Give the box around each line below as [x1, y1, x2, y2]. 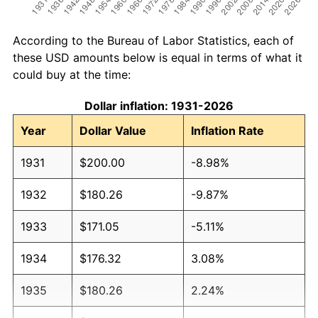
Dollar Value [79, 123, 146, 138]
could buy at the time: [13, 67, 131, 82]
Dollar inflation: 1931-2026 [84, 98, 234, 113]
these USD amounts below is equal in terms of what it [13, 50, 302, 65]
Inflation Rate [191, 123, 264, 138]
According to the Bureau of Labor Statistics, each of [13, 33, 294, 48]
